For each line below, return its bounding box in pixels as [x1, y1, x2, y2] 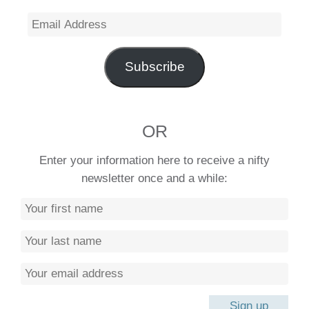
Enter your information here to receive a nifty [39, 154, 270, 168]
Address [26, 31, 72, 45]
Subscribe [124, 59, 185, 74]
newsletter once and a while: [81, 172, 228, 186]
